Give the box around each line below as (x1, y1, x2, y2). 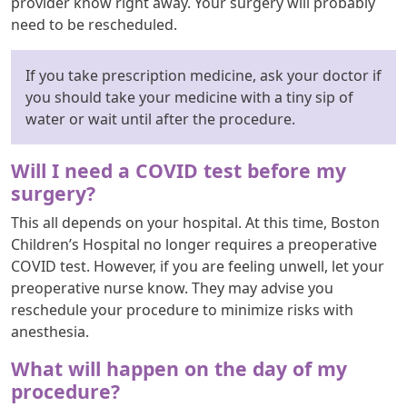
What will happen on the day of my (11, 354, 347, 382)
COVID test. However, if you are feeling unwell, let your (11, 255, 384, 276)
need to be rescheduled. (11, 14, 177, 35)
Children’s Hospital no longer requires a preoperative (11, 233, 377, 254)
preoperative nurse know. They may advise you (11, 277, 333, 298)
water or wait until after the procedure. (25, 108, 295, 129)
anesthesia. (11, 321, 89, 342)
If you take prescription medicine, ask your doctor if (25, 65, 382, 85)
